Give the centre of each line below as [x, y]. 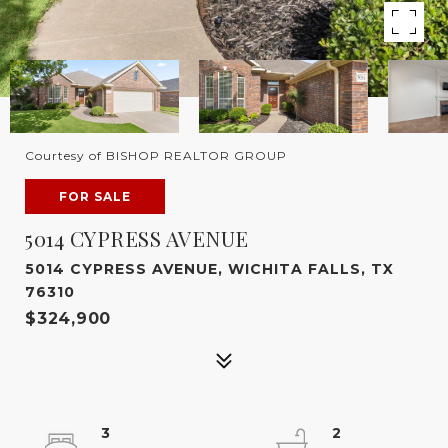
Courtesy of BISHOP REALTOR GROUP [156, 155]
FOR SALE [95, 196]
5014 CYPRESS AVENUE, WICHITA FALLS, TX [209, 269]
